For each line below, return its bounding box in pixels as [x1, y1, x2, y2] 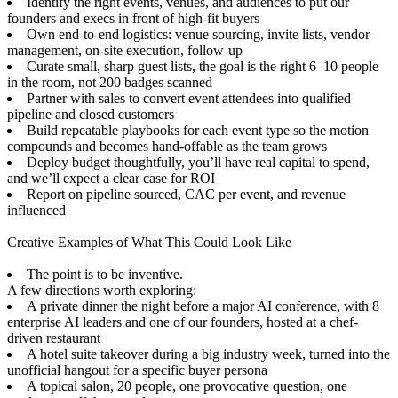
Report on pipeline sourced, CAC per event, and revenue [27, 186, 346, 202]
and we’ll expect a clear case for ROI [7, 170, 215, 186]
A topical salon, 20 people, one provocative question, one [27, 378, 347, 394]
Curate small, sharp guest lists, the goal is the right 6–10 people [27, 58, 378, 74]
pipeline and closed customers [7, 106, 174, 122]
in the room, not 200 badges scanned [7, 74, 212, 90]
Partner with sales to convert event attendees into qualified [27, 90, 351, 106]
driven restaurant [7, 330, 100, 346]
